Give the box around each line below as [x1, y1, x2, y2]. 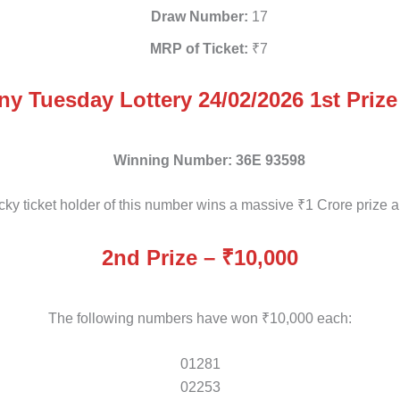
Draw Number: [150, 9, 248, 25]
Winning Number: [112, 153, 232, 169]
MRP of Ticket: [150, 41, 248, 57]
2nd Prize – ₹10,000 [102, 245, 298, 270]
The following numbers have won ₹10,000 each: [48, 310, 352, 326]
